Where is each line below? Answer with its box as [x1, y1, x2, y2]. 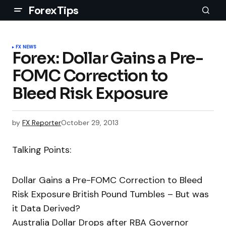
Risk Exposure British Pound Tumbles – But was [12, 188, 209, 201]
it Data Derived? [12, 202, 80, 215]
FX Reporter [22, 118, 61, 127]
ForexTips [28, 3, 79, 18]
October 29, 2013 [61, 118, 119, 127]
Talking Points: [12, 144, 71, 156]
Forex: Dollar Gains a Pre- [12, 48, 203, 68]
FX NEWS [16, 44, 37, 50]
